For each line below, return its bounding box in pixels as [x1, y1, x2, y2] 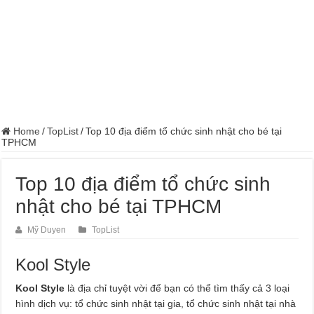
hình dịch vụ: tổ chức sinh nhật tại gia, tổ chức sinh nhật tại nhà [15, 297, 296, 309]
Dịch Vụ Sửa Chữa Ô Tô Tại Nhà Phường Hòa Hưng [7, 4, 220, 15]
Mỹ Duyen [27, 224, 67, 235]
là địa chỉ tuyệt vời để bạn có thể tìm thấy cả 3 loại [67, 282, 290, 294]
